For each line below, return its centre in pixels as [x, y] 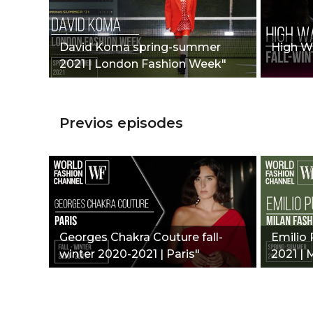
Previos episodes [121, 123]
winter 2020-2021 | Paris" [130, 254]
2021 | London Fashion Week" [143, 64]
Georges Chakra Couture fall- [141, 237]
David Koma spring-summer [140, 47]
